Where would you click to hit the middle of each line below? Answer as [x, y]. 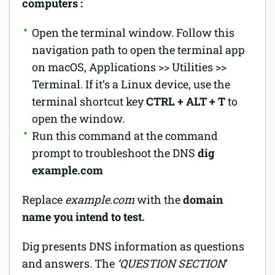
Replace [44, 199]
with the [157, 199]
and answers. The [70, 263]
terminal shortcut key [89, 101]
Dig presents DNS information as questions [133, 246]
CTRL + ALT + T [186, 101]
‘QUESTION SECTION [171, 263]
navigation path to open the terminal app [138, 50]
